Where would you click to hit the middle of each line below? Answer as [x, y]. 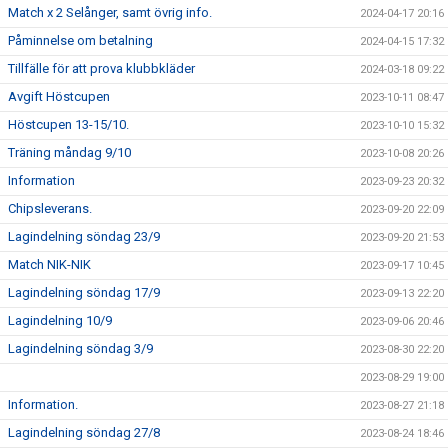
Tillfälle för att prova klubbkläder [101, 68]
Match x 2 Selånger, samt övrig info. [110, 12]
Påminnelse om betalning [80, 40]
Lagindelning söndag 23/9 [84, 236]
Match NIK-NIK [49, 264]
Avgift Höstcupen [59, 96]
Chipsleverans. [50, 208]
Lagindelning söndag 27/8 [84, 432]
